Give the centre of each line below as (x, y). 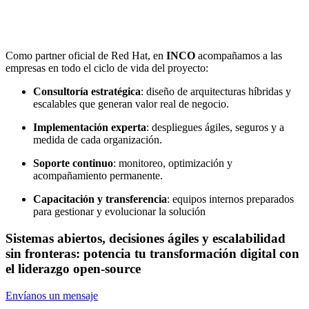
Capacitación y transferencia (100, 199)
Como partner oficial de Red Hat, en (86, 56)
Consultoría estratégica (87, 92)
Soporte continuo (73, 163)
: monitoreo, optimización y (173, 163)
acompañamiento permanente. (98, 176)
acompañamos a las (239, 56)
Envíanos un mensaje (52, 295)
